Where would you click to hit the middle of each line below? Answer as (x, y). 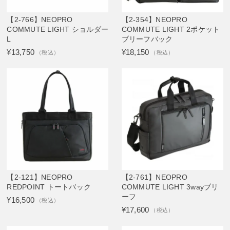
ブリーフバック (147, 39)
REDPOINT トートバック (49, 187)
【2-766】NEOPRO (40, 20)
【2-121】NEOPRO (40, 177)
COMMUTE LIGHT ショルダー (58, 30)
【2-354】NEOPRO (154, 20)
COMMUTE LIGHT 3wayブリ (170, 187)
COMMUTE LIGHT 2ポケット (171, 30)
